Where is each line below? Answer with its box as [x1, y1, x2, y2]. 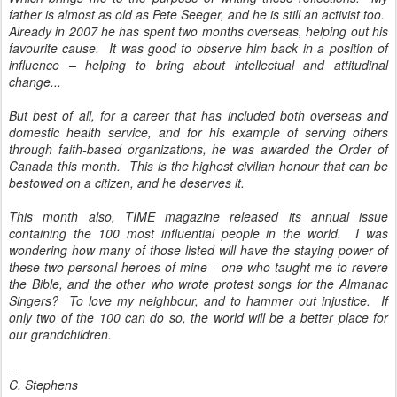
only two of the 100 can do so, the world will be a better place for [9, 308, 388, 326]
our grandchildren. [9, 325, 112, 343]
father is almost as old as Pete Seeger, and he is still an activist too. [9, 5, 388, 23]
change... [9, 73, 61, 90]
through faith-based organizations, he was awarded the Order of [9, 140, 388, 158]
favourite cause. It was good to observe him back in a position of [9, 39, 388, 57]
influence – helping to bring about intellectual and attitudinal [9, 56, 388, 74]
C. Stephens [9, 376, 78, 393]
